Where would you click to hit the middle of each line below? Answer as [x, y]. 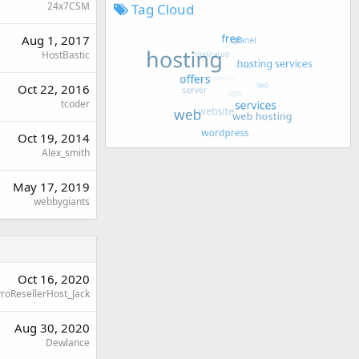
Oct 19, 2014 [54, 137]
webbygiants [62, 201]
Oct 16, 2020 [54, 278]
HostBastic [66, 54]
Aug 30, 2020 [52, 327]
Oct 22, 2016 [54, 89]
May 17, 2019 [51, 186]
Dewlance [68, 342]
